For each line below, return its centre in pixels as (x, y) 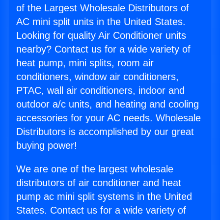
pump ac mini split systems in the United (104, 197)
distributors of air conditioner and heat (99, 183)
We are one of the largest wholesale (95, 169)
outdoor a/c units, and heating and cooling (108, 104)
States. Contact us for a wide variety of (101, 210)
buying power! (47, 146)
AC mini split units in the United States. (101, 22)
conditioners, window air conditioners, (97, 77)
